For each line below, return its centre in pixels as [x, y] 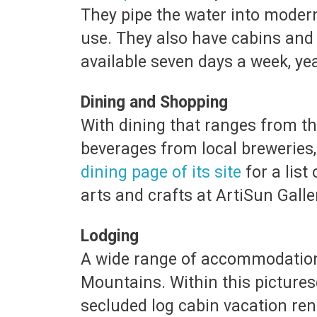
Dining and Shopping [154, 102]
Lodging [110, 236]
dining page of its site [161, 172]
